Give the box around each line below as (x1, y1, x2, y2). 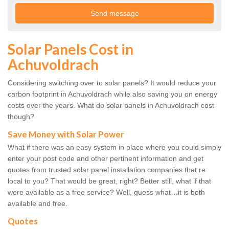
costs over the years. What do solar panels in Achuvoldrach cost (8, 101, 214, 110)
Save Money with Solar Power (8, 129, 124, 140)
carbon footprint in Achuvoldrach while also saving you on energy (8, 90, 217, 99)
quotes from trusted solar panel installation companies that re (8, 166, 205, 174)
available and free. (8, 199, 67, 208)
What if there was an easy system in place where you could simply (8, 143, 221, 152)
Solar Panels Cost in (8, 40, 133, 58)
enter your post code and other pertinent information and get (8, 154, 203, 163)
